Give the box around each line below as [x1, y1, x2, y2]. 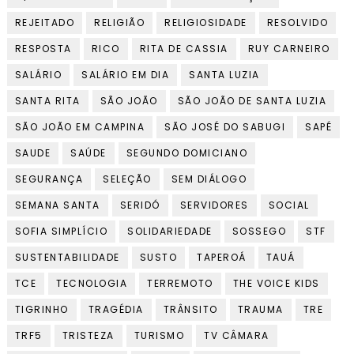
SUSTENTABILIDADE [14, 250, 120, 265]
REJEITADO [14, 16, 75, 30]
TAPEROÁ [197, 250, 247, 265]
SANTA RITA [14, 94, 81, 108]
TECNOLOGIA [56, 277, 128, 291]
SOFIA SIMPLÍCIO [14, 224, 108, 239]
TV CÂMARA [204, 329, 269, 343]
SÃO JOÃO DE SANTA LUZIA [177, 94, 327, 108]
